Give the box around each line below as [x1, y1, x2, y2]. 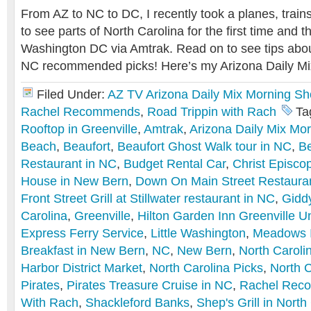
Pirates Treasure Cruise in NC [67, 278, 233, 292]
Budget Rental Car [124, 157, 226, 171]
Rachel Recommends [21, 105, 140, 119]
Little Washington [151, 226, 246, 240]
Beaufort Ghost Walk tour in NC [117, 140, 292, 153]
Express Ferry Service [21, 226, 144, 240]
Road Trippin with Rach [147, 105, 276, 119]
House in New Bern [21, 174, 128, 188]
